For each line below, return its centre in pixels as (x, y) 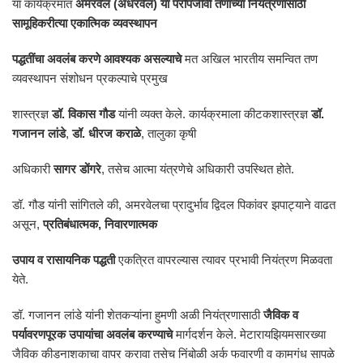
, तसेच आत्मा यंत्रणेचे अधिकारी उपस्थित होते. (198, 169)
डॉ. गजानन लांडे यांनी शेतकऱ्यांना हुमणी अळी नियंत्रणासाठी (138, 315)
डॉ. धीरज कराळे (107, 133)
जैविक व (281, 315)
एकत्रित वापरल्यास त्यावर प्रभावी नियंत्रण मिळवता (224, 260)
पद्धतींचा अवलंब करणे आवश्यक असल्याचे (97, 59)
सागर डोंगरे (77, 169)
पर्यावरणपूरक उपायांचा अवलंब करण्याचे (92, 334)
